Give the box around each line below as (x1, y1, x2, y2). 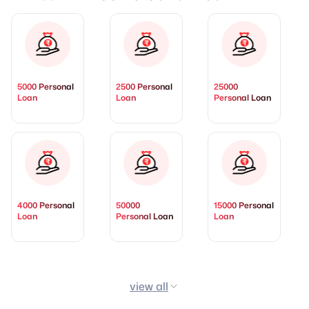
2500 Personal (115, 81, 172, 93)
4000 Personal (17, 199, 74, 212)
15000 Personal (214, 199, 275, 212)
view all (130, 279, 168, 295)
